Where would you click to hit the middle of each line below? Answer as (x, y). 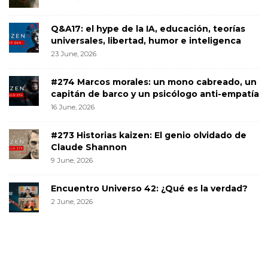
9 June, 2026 (72, 160)
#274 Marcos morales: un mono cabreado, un (154, 82)
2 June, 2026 (72, 201)
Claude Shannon (89, 147)
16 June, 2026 (73, 107)
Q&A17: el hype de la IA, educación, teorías (148, 28)
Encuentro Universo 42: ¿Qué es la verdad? (149, 188)
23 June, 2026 (74, 54)
